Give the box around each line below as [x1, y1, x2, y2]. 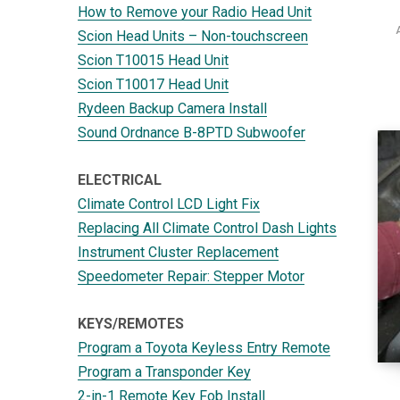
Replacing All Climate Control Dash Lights [78, 219, 337, 237]
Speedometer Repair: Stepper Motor [78, 267, 304, 285]
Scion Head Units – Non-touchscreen [78, 27, 308, 45]
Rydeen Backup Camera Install [78, 99, 267, 117]
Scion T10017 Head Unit [78, 75, 229, 93]
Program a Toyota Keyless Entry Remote [78, 338, 330, 356]
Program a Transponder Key [78, 362, 251, 380]
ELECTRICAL [78, 171, 162, 188]
